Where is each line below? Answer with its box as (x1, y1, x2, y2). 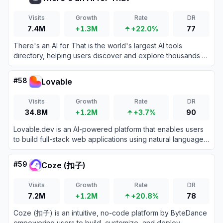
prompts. (13, 145, 42, 153)
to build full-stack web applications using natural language (13, 135, 204, 143)
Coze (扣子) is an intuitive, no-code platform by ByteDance (13, 209, 207, 217)
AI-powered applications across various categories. (13, 61, 183, 70)
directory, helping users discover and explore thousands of (13, 51, 209, 60)
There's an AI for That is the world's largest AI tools (13, 41, 182, 50)
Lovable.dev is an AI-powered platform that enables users (13, 125, 204, 133)
